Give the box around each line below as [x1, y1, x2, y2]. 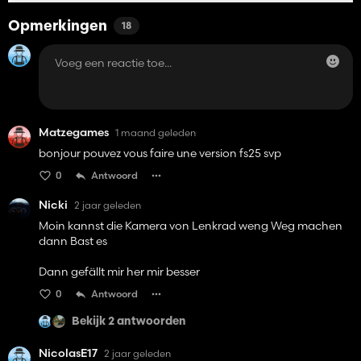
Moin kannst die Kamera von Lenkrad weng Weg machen [39, 218, 342, 234]
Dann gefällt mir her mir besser [39, 264, 200, 280]
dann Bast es [39, 234, 107, 249]
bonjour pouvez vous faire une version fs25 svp [39, 146, 281, 161]
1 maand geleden [115, 126, 196, 139]
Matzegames [39, 125, 109, 140]
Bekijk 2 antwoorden [72, 315, 186, 328]
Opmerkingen [8, 19, 107, 35]
